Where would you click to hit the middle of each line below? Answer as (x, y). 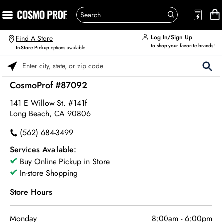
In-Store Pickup (32, 47)
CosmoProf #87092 (49, 85)
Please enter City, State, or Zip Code (55, 70)
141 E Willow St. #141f (49, 103)
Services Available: (43, 149)
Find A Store (34, 38)
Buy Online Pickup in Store (65, 161)
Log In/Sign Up (171, 37)
